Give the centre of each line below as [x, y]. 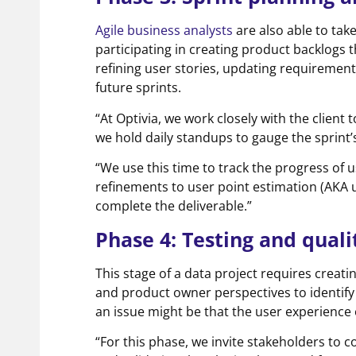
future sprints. [138, 88]
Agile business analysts [164, 31]
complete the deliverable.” [174, 206]
